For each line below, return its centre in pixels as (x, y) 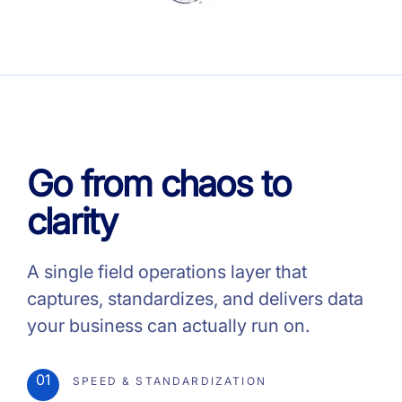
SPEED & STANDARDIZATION (167, 381)
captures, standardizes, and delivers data (195, 299)
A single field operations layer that (167, 272)
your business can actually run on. (168, 326)
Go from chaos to (159, 184)
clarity (72, 221)
